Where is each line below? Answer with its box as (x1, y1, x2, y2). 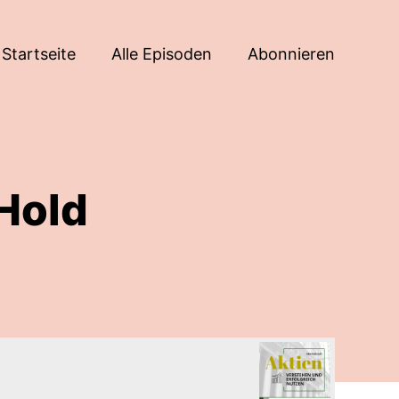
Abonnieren (248, 44, 335, 63)
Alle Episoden (111, 44, 212, 63)
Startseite (2, 44, 76, 63)
